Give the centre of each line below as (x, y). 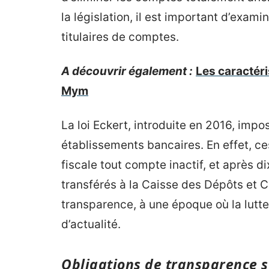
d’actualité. (91, 224)
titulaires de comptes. (120, 37)
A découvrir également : (127, 71)
